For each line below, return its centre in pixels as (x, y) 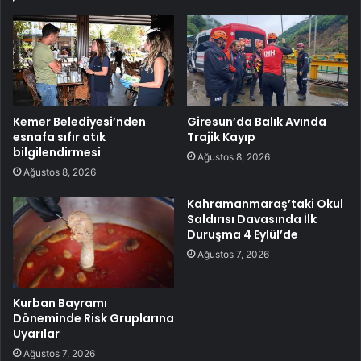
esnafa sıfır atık (59, 137)
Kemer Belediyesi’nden (79, 121)
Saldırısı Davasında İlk (252, 219)
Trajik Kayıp (221, 137)
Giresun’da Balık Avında (257, 121)
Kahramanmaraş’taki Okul (265, 203)
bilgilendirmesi (57, 152)
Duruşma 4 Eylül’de (243, 234)
